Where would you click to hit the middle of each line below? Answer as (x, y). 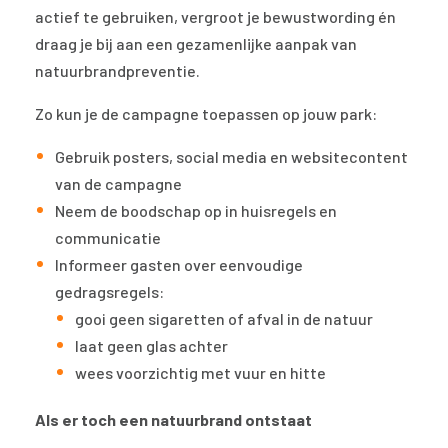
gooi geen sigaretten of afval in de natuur (224, 319)
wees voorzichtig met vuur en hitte (200, 373)
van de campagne (118, 184)
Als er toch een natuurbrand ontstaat (173, 420)
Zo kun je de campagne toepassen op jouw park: (206, 114)
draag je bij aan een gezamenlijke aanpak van (196, 44)
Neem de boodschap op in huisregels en (196, 211)
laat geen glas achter (151, 346)
